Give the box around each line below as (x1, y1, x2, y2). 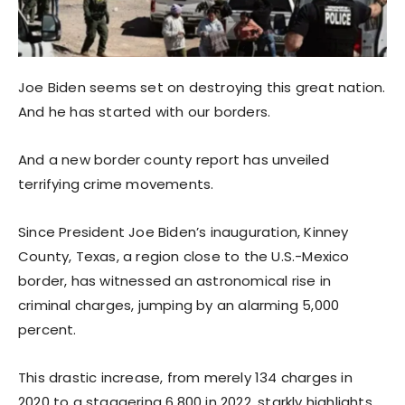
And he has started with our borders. (18, 101, 271, 121)
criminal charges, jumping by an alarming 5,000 (18, 295, 340, 315)
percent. (18, 319, 77, 339)
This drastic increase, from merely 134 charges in (18, 367, 353, 387)
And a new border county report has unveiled (18, 149, 330, 169)
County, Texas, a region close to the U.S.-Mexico (18, 246, 350, 266)
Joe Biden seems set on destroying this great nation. (18, 77, 386, 97)
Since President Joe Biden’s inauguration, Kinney (18, 221, 349, 241)
